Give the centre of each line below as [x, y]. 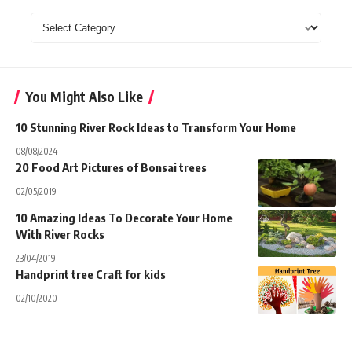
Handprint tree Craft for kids [91, 275]
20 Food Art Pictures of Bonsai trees [111, 168]
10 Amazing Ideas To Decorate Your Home [124, 218]
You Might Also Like [84, 97]
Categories [59, 22]
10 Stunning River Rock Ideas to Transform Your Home [156, 128]
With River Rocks [60, 235]
